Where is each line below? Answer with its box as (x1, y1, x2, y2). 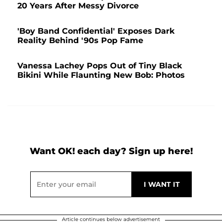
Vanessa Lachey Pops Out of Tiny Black (17, 60, 182, 70)
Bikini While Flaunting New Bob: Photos (17, 70, 185, 80)
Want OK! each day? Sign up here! (29, 145, 193, 157)
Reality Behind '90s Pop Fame (17, 35, 143, 45)
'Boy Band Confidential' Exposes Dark (17, 26, 174, 36)
